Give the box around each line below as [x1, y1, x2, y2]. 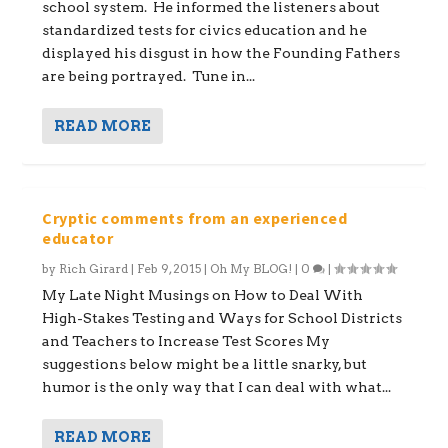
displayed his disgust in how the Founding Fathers [42, 44, 401, 61]
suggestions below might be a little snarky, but [42, 355, 368, 372]
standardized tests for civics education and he [42, 21, 368, 38]
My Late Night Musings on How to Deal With [42, 286, 364, 303]
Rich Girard [59, 260, 129, 276]
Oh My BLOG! [210, 260, 293, 276]
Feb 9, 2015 [137, 260, 202, 276]
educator [42, 227, 114, 248]
